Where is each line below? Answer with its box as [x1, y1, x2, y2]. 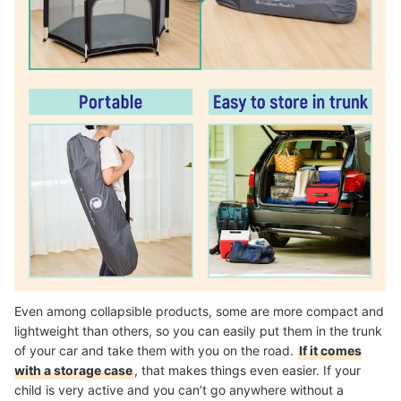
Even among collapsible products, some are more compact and [14, 303, 384, 319]
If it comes [299, 342, 362, 358]
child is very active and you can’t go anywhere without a [14, 381, 344, 397]
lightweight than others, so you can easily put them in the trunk [14, 322, 382, 338]
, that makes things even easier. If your [134, 362, 361, 378]
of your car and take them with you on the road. [14, 342, 297, 358]
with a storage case [14, 362, 132, 378]
